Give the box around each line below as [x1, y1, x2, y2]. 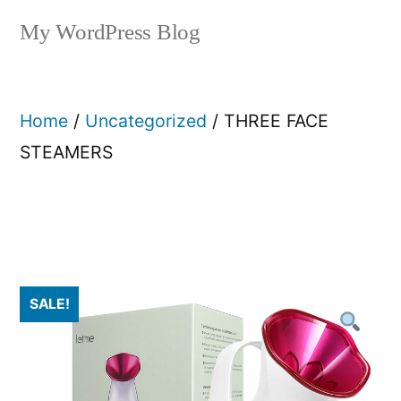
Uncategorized [85, 110, 207, 132]
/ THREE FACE [207, 110, 328, 132]
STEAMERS [20, 141, 113, 163]
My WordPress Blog [20, 19, 200, 47]
